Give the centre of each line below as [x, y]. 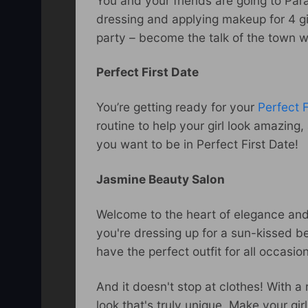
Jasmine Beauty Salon [161, 179]
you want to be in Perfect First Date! [197, 144]
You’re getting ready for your [177, 107]
